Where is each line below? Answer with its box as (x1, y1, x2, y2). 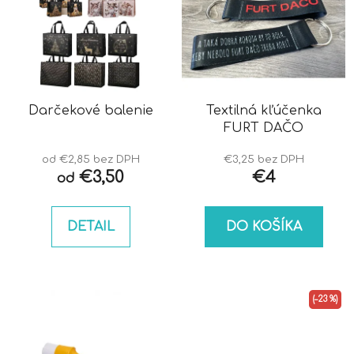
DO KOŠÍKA (225, 220, 302, 235)
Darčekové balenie (28, 104, 153, 119)
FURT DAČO (224, 121, 303, 136)
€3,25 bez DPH (223, 153, 304, 166)
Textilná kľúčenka (205, 104, 322, 119)
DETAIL (66, 220, 115, 235)
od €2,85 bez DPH (41, 153, 140, 166)
